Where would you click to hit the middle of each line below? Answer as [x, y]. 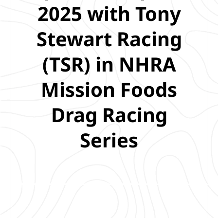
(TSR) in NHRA [109, 64]
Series [109, 140]
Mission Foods [109, 89]
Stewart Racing [109, 38]
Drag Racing [109, 114]
